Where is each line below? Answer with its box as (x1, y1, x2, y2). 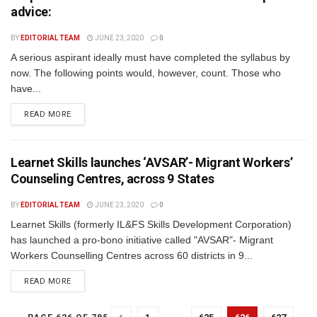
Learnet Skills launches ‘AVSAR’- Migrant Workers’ (11, 155, 293, 170)
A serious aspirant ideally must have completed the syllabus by (11, 52, 290, 63)
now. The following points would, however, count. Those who (11, 67, 281, 79)
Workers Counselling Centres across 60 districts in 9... (11, 250, 253, 261)
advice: (11, 4, 52, 19)
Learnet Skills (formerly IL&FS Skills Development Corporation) (11, 219, 292, 230)
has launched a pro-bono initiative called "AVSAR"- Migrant (11, 234, 273, 246)
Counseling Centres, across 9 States (11, 171, 214, 186)
